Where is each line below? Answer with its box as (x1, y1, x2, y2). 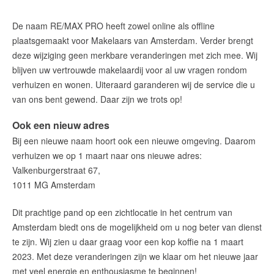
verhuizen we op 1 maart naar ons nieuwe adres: (12, 149, 202, 161)
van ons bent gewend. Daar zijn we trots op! (12, 92, 182, 105)
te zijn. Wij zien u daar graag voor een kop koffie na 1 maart (12, 235, 243, 248)
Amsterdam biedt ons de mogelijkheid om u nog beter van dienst (12, 220, 262, 233)
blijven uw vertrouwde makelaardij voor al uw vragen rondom (12, 63, 247, 76)
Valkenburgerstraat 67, (12, 163, 100, 176)
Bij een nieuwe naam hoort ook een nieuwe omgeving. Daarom (12, 134, 256, 147)
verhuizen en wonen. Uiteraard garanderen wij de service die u (12, 78, 255, 91)
